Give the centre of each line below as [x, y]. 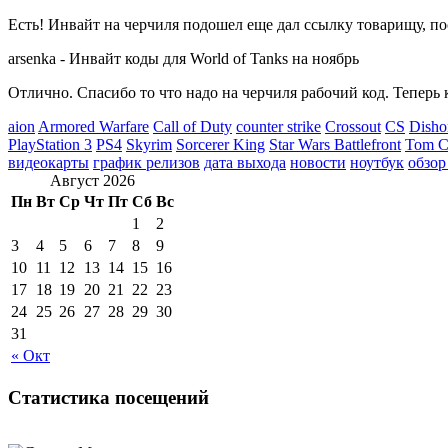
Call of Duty [192, 126]
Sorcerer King [220, 144]
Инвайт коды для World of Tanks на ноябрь [214, 58]
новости [318, 162]
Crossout [353, 126]
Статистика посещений [108, 397]
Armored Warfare [93, 126]
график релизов [146, 162]
